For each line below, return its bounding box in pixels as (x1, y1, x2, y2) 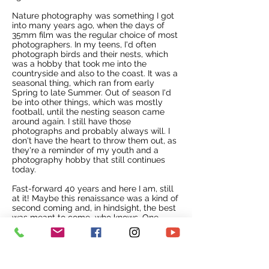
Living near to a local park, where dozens (12, 251, 172, 261)
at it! (12, 193, 29, 203)
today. (12, 165, 38, 174)
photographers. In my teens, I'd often (12, 40, 156, 49)
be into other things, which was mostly (12, 97, 163, 107)
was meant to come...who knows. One (12, 213, 159, 222)
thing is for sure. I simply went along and (12, 222, 171, 232)
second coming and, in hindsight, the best (12, 203, 176, 213)
